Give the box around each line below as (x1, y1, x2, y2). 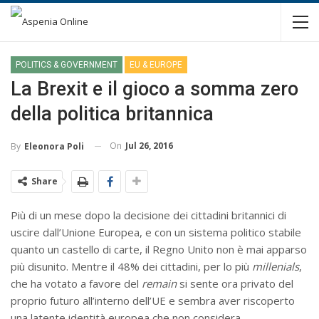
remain (142, 276, 179, 291)
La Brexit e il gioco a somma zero (11, 78, 298, 100)
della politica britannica (11, 103, 214, 125)
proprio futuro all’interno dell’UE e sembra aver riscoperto (11, 293, 295, 308)
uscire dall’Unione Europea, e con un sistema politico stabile (11, 224, 301, 239)
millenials (252, 258, 299, 273)
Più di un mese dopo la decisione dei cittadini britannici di (11, 207, 286, 222)
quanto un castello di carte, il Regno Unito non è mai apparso (11, 241, 307, 256)
